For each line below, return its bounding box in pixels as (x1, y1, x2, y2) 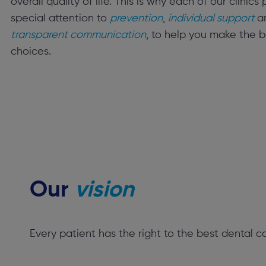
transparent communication (11, 30, 146, 40)
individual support (168, 13, 257, 24)
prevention (110, 13, 163, 24)
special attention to (11, 13, 110, 24)
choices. (11, 46, 51, 57)
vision (75, 179, 134, 202)
